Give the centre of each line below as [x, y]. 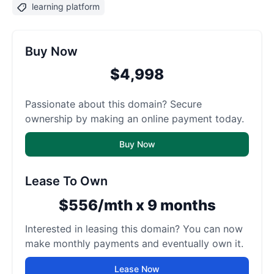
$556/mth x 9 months [137, 205]
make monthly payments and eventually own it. [134, 243]
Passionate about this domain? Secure [113, 104]
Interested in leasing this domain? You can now [134, 229]
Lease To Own [66, 181]
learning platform [66, 6]
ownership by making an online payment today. [135, 119]
